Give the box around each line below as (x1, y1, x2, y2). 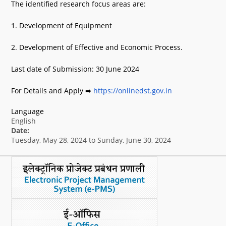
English (11, 116, 36, 126)
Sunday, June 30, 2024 (97, 135, 172, 145)
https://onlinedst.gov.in (93, 86, 173, 95)
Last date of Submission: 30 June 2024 (11, 64, 140, 74)
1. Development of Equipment (11, 21, 112, 30)
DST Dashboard (11, 33, 65, 41)
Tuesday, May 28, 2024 (11, 135, 87, 145)
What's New (11, 7, 51, 16)
